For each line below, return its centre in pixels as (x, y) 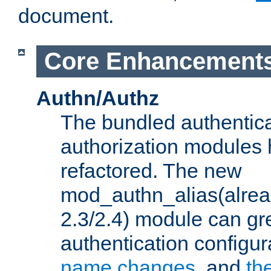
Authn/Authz (98, 98)
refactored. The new (151, 170)
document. (66, 16)
